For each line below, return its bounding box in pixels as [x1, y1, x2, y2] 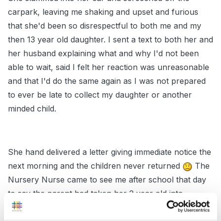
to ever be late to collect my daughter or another [8, 90, 192, 100]
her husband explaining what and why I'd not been [8, 48, 199, 59]
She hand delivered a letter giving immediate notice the [8, 147, 211, 157]
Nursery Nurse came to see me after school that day [8, 175, 206, 185]
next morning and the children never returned [8, 161, 183, 171]
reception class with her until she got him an [8, 202, 174, 213]
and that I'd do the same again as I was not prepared [8, 76, 206, 86]
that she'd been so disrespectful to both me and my [8, 21, 201, 31]
